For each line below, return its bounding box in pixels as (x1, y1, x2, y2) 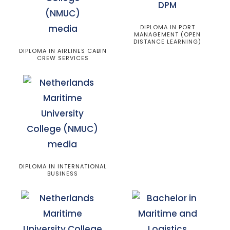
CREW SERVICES (36, 54, 89, 62)
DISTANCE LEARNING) (133, 37, 201, 46)
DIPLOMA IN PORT (140, 23, 195, 31)
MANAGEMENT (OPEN (134, 30, 201, 39)
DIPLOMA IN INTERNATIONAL (18, 162, 107, 170)
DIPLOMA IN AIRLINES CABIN (18, 47, 107, 55)
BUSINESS (47, 169, 78, 178)
